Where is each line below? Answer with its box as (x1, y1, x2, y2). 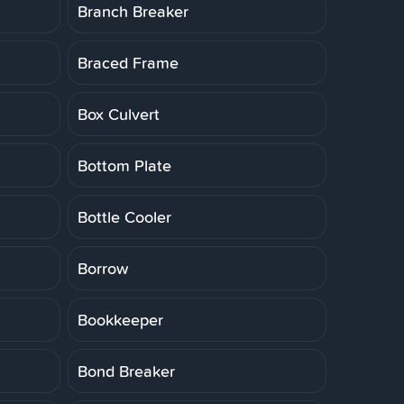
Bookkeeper (78, 308, 163, 331)
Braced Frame (78, 50, 179, 74)
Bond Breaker (78, 359, 175, 382)
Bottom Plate (78, 153, 171, 177)
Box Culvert (78, 102, 160, 125)
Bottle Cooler (78, 205, 171, 228)
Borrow (78, 256, 128, 280)
